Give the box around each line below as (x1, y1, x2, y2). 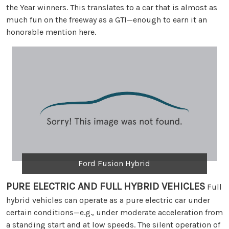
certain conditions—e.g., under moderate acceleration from (6, 208, 223, 218)
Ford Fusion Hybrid (78, 158, 151, 169)
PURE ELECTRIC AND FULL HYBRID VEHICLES (6, 180, 205, 193)
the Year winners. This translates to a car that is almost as (6, 2, 217, 12)
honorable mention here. (6, 27, 96, 37)
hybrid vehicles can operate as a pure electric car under (6, 195, 210, 205)
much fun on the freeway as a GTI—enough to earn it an (6, 14, 207, 25)
